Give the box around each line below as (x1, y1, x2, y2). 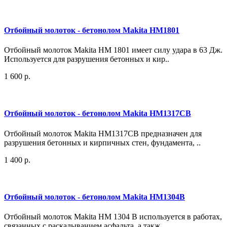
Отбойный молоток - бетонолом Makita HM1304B (4, 192, 185, 201)
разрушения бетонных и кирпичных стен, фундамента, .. (4, 138, 201, 147)
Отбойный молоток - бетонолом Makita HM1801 (4, 25, 179, 34)
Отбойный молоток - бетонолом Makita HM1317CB (4, 109, 191, 118)
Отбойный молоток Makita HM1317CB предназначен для (4, 129, 202, 138)
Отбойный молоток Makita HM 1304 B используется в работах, (4, 212, 222, 221)
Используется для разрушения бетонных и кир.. (4, 54, 169, 63)
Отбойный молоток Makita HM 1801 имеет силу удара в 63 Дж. (4, 45, 222, 54)
